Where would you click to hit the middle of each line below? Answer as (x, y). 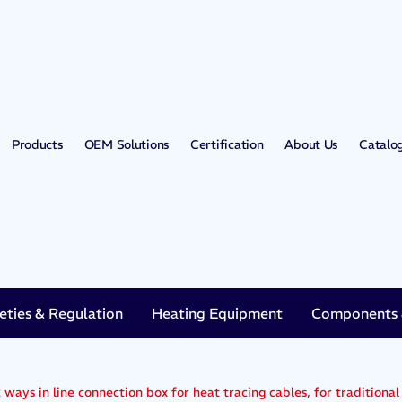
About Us (311, 144)
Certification (227, 144)
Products (37, 144)
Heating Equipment (217, 314)
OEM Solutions (127, 144)
